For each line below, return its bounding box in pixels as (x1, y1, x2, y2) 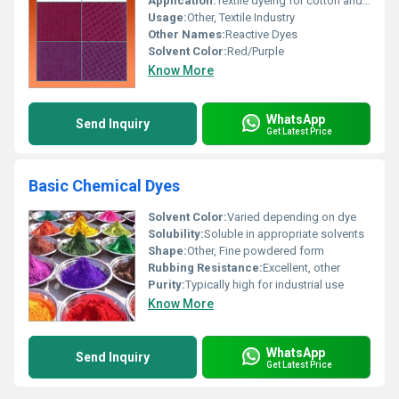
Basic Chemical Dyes (28, 176, 180, 195)
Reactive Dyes (225, 28, 297, 41)
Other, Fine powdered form (187, 244, 324, 257)
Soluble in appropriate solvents (204, 227, 364, 240)
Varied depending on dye (227, 210, 356, 224)
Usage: (148, 11, 187, 24)
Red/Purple (227, 45, 284, 58)
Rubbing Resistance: (148, 261, 263, 274)
